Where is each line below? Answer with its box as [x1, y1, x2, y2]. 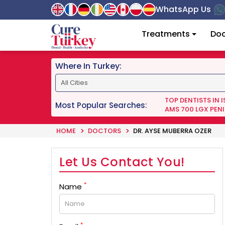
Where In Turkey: [55, 60, 122, 72]
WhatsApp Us [156, 3, 211, 15]
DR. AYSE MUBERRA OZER [133, 126, 211, 136]
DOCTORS [88, 126, 121, 136]
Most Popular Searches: [55, 99, 147, 110]
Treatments [141, 28, 190, 40]
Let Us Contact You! [59, 154, 185, 170]
